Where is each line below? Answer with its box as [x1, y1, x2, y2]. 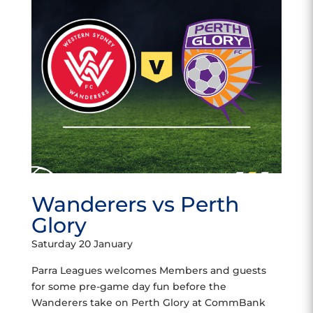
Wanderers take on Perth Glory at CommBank [31, 296, 265, 309]
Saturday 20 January [31, 238, 133, 250]
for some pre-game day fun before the [31, 280, 226, 293]
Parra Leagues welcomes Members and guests [31, 264, 266, 277]
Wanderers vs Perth [31, 191, 239, 217]
